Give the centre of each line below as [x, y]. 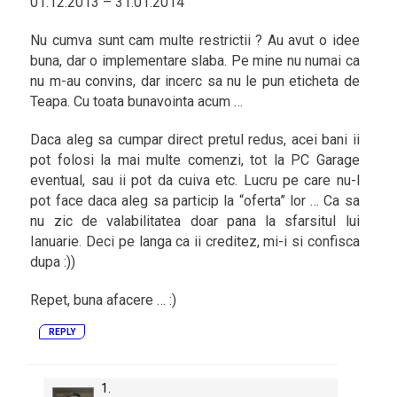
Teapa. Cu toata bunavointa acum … [137, 101]
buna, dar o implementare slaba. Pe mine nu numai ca [195, 61]
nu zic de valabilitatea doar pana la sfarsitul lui [195, 221]
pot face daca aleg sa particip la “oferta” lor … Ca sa [195, 201]
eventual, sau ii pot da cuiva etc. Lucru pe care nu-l [195, 180]
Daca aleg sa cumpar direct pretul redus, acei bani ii [195, 140]
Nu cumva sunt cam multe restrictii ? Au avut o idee [195, 40]
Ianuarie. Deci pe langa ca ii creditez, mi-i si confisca [195, 241]
